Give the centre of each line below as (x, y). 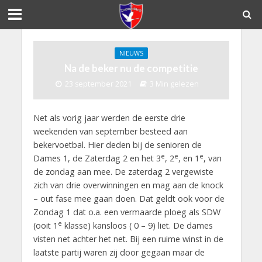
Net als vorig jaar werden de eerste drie (109, 118)
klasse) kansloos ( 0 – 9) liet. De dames (137, 225)
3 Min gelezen (174, 84)
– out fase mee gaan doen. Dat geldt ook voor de (129, 199)
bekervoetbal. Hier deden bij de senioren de (117, 145)
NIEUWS (131, 53)
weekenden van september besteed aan (110, 131)
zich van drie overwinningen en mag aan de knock (128, 185)
